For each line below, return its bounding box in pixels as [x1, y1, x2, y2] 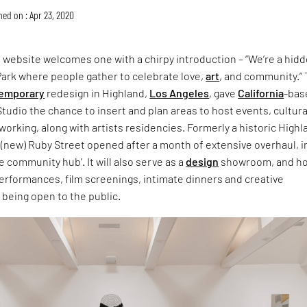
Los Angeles [149, 86, 210, 99]
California [238, 86, 284, 99]
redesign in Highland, [45, 86, 150, 99]
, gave [209, 86, 238, 99]
